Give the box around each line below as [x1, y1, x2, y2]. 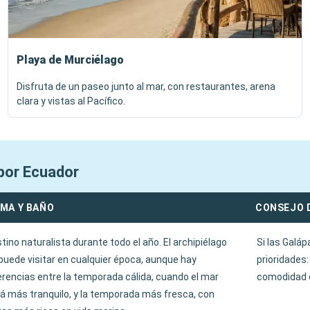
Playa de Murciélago [17, 53, 124, 66]
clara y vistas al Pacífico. [17, 95, 125, 107]
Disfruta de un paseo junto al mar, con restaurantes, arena [17, 81, 275, 92]
